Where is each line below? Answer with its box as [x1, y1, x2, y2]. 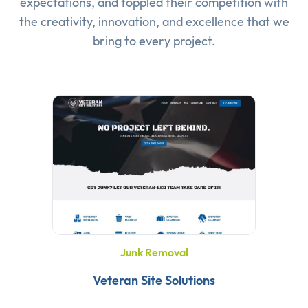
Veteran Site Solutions [93, 272, 215, 288]
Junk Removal [120, 245, 188, 259]
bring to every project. [93, 33, 215, 49]
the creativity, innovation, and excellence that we [19, 14, 289, 30]
